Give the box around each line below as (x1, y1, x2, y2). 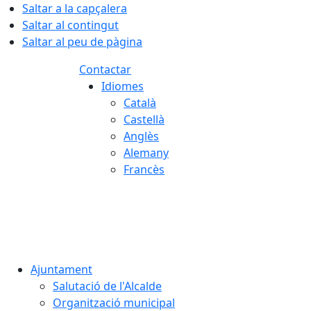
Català (124, 95, 156, 110)
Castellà (124, 112, 165, 127)
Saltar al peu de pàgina (22, 34, 142, 49)
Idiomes (101, 78, 144, 94)
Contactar (79, 62, 131, 77)
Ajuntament (31, 262, 92, 277)
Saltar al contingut (22, 17, 119, 33)
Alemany (124, 145, 169, 160)
